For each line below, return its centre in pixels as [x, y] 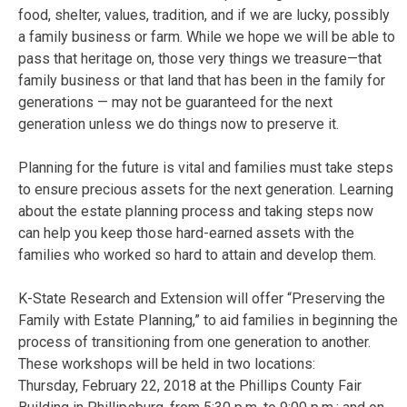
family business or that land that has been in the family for [202, 80]
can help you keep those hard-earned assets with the [186, 233]
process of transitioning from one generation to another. [194, 342]
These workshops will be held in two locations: [167, 363]
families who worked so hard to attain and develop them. [197, 254]
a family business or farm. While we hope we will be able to [207, 36]
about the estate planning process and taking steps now [196, 211]
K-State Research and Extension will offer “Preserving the [202, 298]
